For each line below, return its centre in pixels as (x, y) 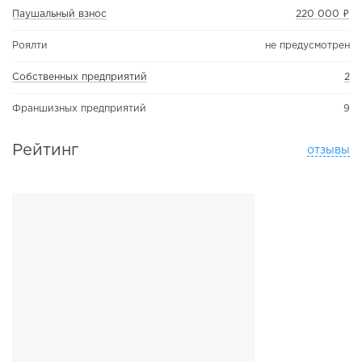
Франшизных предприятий (79, 109)
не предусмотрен (307, 45)
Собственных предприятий (80, 77)
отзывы (328, 151)
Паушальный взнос (59, 14)
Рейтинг (45, 151)
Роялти (30, 45)
